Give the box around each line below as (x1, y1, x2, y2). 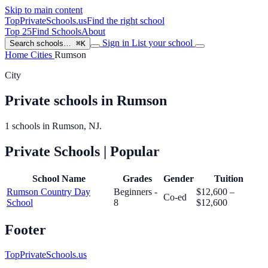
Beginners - (114, 186, 157, 197)
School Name (32, 173, 86, 184)
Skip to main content (5, 5, 83, 15)
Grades (123, 173, 152, 184)
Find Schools (32, 26, 81, 36)
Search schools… (10, 39, 71, 48)
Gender (163, 173, 194, 184)
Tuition (214, 173, 243, 184)
